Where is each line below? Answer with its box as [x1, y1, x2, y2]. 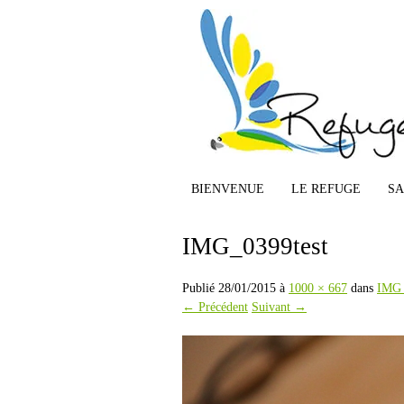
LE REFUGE [291, 182, 361, 196]
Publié [182, 281, 218, 295]
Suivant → [252, 300, 307, 314]
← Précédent [182, 300, 248, 314]
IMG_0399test [182, 233, 328, 260]
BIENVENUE [191, 182, 264, 196]
